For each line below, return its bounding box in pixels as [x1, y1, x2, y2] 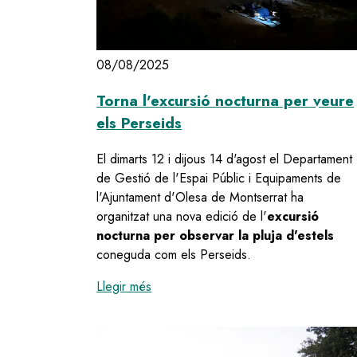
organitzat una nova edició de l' [96, 206, 268, 226]
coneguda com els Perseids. [96, 245, 252, 264]
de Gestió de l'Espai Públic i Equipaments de [96, 168, 342, 187]
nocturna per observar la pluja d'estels [96, 226, 335, 245]
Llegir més [96, 277, 152, 296]
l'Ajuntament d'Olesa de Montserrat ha [96, 187, 304, 206]
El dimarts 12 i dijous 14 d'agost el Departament [96, 149, 353, 168]
